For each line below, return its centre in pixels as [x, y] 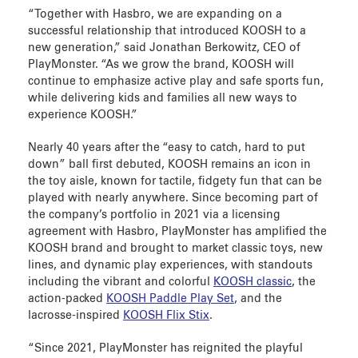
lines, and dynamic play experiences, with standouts [170, 266]
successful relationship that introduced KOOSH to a [167, 32]
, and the [258, 299]
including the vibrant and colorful [121, 282]
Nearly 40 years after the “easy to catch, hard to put [167, 148]
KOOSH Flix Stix [166, 316]
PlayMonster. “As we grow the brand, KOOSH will [161, 65]
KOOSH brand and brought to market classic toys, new [175, 249]
